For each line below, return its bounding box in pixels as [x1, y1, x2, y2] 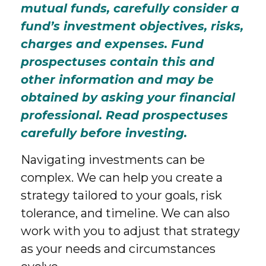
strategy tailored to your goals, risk [21, 188, 222, 202]
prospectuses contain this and [21, 55, 214, 69]
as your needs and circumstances [21, 242, 216, 256]
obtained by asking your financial [21, 90, 235, 104]
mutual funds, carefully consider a [21, 1, 239, 15]
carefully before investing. [21, 126, 187, 140]
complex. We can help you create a [21, 170, 223, 185]
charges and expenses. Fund [21, 37, 204, 51]
